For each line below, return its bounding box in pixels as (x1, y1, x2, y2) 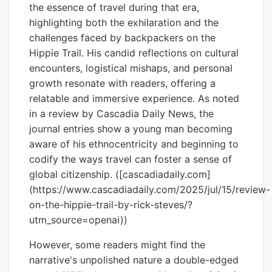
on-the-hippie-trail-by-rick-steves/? (29, 199, 192, 211)
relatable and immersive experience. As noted (29, 92, 239, 104)
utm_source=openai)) (29, 214, 127, 226)
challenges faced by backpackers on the (29, 32, 216, 44)
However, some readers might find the (29, 239, 205, 251)
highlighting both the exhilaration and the (29, 16, 219, 29)
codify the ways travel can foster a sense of (29, 153, 232, 165)
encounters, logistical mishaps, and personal (29, 62, 233, 74)
